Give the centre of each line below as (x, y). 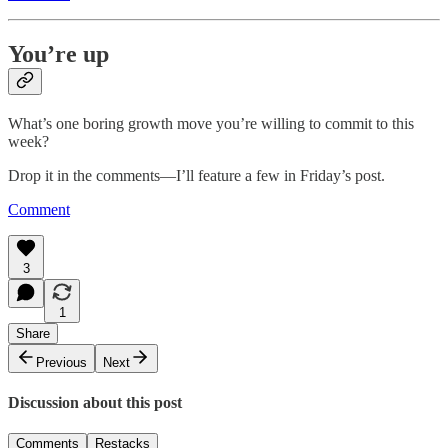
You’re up (58, 53)
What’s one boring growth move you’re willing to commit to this (211, 123)
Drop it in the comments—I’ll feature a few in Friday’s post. (196, 175)
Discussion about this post (95, 402)
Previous (61, 362)
